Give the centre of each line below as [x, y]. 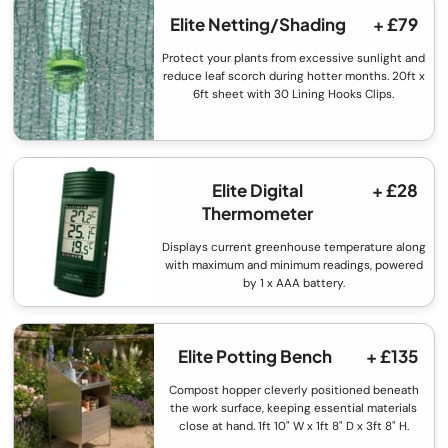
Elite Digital [258, 190]
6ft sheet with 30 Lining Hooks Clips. [294, 94]
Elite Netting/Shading [258, 24]
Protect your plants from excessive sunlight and [294, 58]
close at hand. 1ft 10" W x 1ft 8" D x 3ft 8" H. [293, 426]
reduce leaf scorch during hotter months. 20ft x [293, 76]
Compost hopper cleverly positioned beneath [293, 390]
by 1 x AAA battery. [293, 283]
